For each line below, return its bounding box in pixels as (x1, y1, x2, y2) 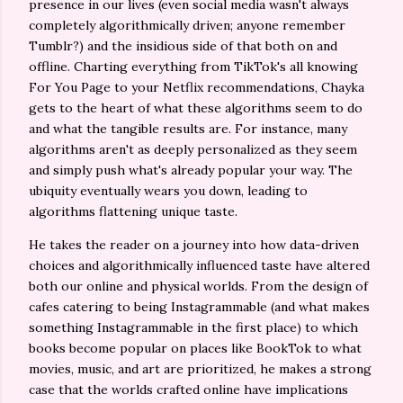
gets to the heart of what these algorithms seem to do (29, 100, 363, 116)
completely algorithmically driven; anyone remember (29, 17, 345, 33)
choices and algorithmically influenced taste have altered (29, 257, 370, 273)
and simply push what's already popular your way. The (29, 162, 353, 178)
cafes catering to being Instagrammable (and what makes (29, 299, 370, 315)
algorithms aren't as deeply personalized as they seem (29, 141, 357, 157)
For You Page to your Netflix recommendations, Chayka (29, 79, 364, 95)
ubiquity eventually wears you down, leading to (29, 183, 308, 199)
